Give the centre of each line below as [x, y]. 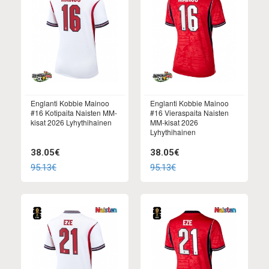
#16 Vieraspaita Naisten [189, 113]
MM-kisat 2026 [174, 122]
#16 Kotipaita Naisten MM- [74, 113]
